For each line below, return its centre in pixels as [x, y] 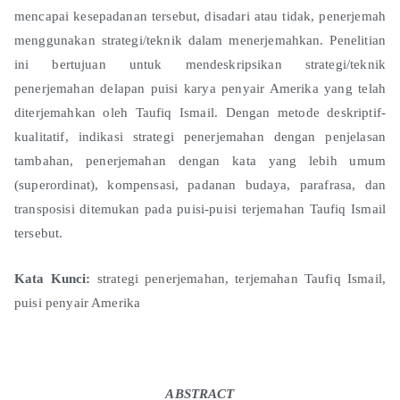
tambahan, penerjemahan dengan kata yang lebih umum [200, 160]
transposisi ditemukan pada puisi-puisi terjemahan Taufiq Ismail [200, 208]
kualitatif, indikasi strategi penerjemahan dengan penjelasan [200, 136]
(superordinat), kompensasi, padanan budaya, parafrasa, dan [200, 184]
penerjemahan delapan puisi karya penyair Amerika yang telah [200, 88]
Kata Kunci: [53, 278]
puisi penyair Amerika [78, 302]
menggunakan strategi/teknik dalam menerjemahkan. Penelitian [200, 40]
